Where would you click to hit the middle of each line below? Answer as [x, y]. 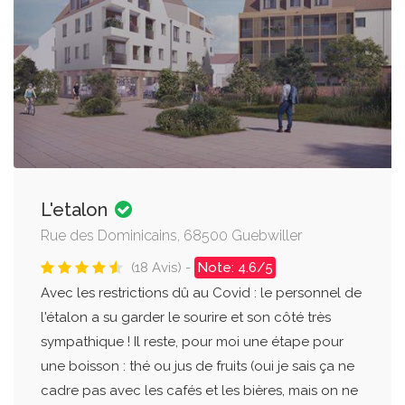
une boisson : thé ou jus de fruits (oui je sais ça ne [198, 367]
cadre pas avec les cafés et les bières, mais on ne [199, 391]
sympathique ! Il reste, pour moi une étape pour [192, 342]
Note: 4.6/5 [235, 268]
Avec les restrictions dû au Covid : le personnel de [201, 293]
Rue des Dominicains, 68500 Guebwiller [171, 236]
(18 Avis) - [163, 268]
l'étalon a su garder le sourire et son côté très [186, 318]
